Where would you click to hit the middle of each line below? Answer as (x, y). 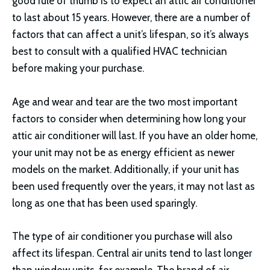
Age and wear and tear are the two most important (125, 102)
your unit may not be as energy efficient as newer (123, 152)
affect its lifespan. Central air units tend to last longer (132, 253)
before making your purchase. (78, 68)
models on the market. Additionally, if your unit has (126, 169)
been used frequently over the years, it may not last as (133, 186)
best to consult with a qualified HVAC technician (120, 52)
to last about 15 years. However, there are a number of (131, 18)
